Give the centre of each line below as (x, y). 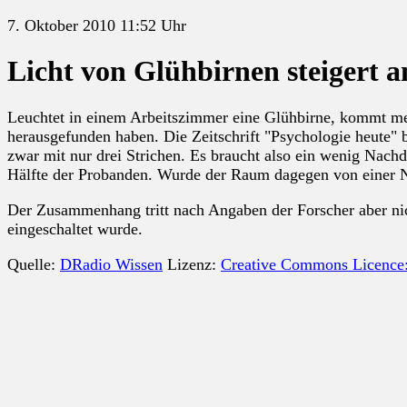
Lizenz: (192, 264)
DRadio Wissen (111, 264)
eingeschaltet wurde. (75, 228)
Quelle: (34, 264)
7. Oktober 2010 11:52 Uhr (97, 25)
